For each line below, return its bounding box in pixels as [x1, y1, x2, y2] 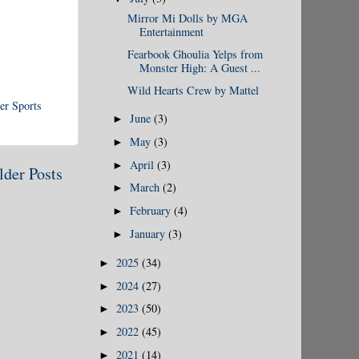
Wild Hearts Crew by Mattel [127, 82, 259, 98]
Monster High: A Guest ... [139, 60, 260, 76]
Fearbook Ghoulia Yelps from [127, 46, 263, 63]
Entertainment [139, 24, 204, 40]
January [130, 225, 169, 241]
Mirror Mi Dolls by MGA [127, 10, 248, 26]
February [130, 203, 175, 219]
